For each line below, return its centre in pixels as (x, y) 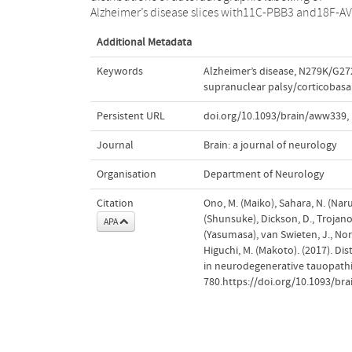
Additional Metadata (144, 42)
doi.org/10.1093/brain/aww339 (275, 116)
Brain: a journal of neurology (270, 145)
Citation (115, 203)
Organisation (126, 174)
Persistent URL (130, 116)
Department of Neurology (264, 174)
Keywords (119, 71)
